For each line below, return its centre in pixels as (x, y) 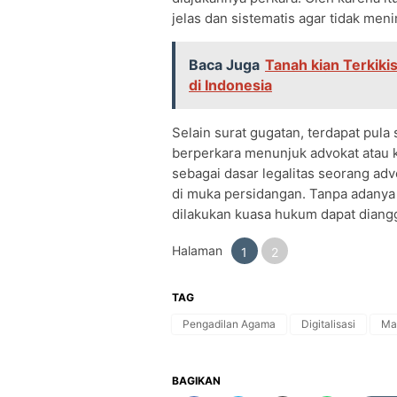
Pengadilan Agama (229, 324)
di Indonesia (230, 86)
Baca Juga (224, 65)
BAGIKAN (196, 381)
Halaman (197, 251)
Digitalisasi (328, 324)
